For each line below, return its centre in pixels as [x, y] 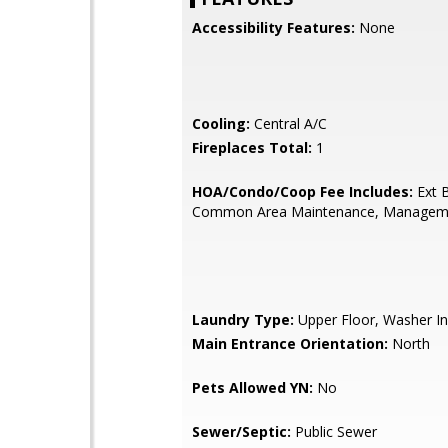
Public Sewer [334, 431]
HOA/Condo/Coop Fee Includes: [302, 191]
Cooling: [221, 123]
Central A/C [288, 123]
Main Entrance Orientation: [290, 343]
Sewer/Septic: [241, 431]
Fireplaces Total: [252, 147]
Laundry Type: [243, 319]
